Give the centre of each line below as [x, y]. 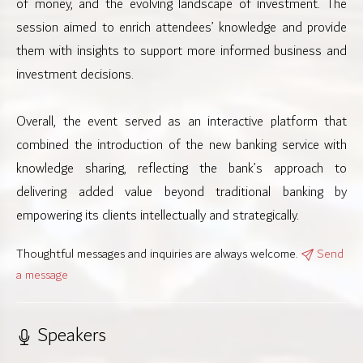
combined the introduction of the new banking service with [181, 145]
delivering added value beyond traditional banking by [181, 192]
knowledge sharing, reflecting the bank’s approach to [181, 169]
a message [42, 275]
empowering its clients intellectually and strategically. [158, 216]
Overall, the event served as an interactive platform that [181, 122]
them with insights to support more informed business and [181, 51]
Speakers [69, 335]
